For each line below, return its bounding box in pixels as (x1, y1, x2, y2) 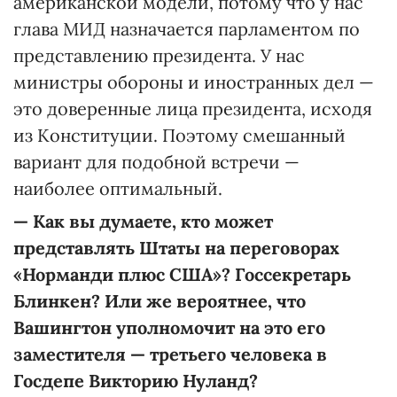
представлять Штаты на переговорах (13, 236, 339, 259)
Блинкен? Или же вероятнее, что (13, 289, 306, 312)
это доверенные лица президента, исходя (13, 97, 372, 120)
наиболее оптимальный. (13, 176, 222, 199)
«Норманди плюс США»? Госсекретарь (13, 262, 351, 285)
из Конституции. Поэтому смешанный (13, 123, 346, 146)
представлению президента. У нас (13, 43, 305, 66)
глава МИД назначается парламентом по (13, 17, 360, 40)
